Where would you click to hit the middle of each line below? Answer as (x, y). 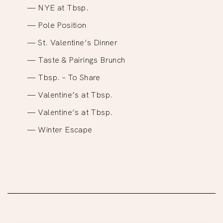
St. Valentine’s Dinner (78, 42)
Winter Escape (65, 129)
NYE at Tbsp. (63, 7)
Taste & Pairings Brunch (82, 59)
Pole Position (62, 25)
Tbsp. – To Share (69, 77)
